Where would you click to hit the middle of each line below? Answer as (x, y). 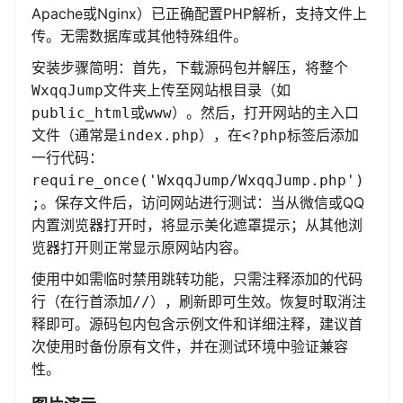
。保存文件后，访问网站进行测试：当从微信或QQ (202, 203)
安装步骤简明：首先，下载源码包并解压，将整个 (190, 68)
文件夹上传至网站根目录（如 (197, 90)
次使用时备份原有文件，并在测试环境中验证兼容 (190, 347)
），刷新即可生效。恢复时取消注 (258, 302)
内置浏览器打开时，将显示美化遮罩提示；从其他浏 (197, 225)
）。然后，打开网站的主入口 (265, 113)
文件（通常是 (75, 135)
